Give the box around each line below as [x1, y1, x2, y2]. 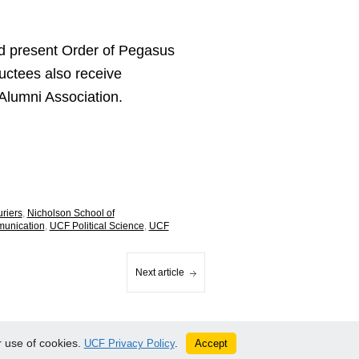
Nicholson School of [26, 208, 115, 219]
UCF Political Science [49, 220, 144, 232]
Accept [194, 337, 228, 349]
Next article [135, 267, 184, 278]
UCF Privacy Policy [83, 337, 175, 349]
